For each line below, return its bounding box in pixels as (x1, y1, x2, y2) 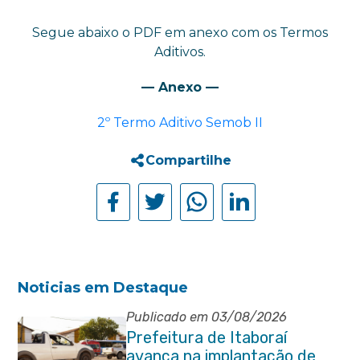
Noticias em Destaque (18, 279, 189, 297)
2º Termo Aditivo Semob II (97, 115, 263, 130)
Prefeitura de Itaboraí (125, 328, 287, 347)
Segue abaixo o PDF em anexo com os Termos (32, 25, 328, 40)
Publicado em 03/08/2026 (125, 309, 287, 325)
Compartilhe (145, 153, 231, 168)
